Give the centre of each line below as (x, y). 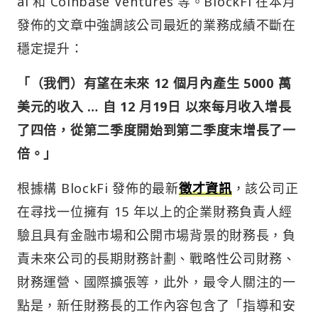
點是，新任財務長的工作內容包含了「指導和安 (157, 305)
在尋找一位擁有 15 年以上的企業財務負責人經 (155, 211)
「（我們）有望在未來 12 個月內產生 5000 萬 (154, 83)
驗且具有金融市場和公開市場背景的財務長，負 (157, 235)
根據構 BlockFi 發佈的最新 (98, 188)
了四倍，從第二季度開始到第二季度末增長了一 (157, 130)
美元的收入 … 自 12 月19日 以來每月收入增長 (154, 106)
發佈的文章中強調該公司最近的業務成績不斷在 (157, 24)
